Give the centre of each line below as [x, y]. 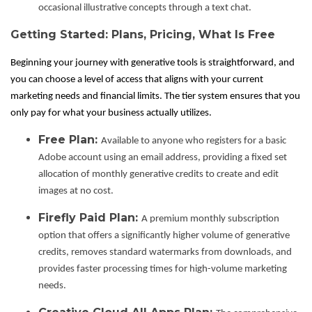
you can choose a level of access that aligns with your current [137, 80]
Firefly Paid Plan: [90, 218]
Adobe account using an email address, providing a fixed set [163, 158]
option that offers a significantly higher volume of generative [164, 236]
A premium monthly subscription [210, 219]
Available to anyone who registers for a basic [194, 141]
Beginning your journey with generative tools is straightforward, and [153, 63]
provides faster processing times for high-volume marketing [163, 270]
